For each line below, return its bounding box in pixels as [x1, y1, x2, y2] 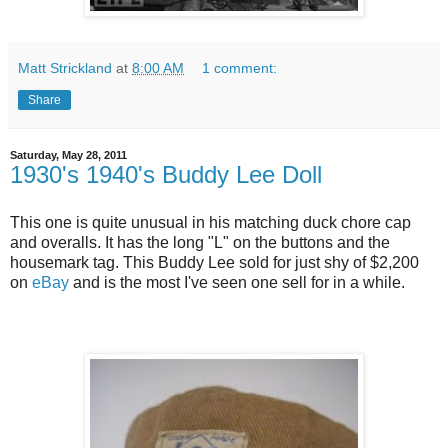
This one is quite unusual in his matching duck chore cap [10, 213, 411, 231]
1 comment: [202, 60, 278, 77]
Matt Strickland [18, 60, 112, 77]
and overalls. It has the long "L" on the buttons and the [10, 233, 390, 251]
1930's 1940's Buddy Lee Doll [10, 161, 322, 189]
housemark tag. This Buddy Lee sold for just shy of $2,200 [10, 253, 419, 271]
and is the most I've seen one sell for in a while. [69, 273, 409, 291]
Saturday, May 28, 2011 [10, 149, 127, 162]
